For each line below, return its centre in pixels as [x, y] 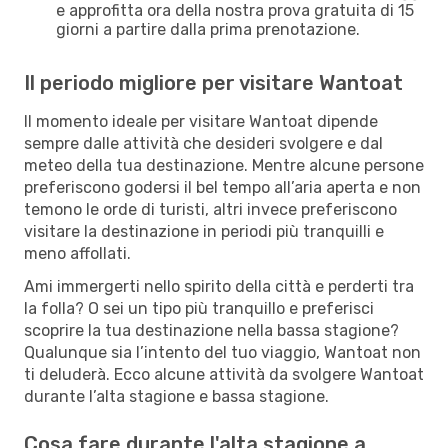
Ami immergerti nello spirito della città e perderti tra [219, 286]
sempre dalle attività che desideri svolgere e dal [203, 143]
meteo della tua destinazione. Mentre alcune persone [224, 165]
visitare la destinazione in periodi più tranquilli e [204, 231]
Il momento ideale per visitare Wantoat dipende [201, 121]
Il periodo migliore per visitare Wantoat [213, 82]
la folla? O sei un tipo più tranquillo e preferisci [199, 308]
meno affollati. [77, 253]
